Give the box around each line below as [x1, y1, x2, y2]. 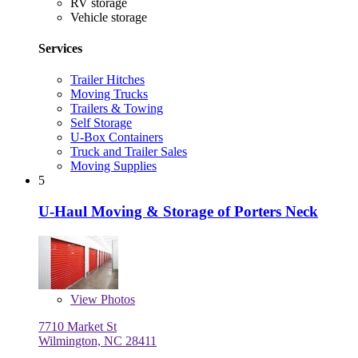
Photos [97, 292, 135, 306]
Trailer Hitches [70, 73, 145, 87]
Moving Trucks [70, 87, 148, 101]
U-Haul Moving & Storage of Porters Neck [38, 202, 318, 220]
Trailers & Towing [70, 101, 163, 116]
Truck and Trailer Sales [70, 145, 187, 159]
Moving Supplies [70, 159, 157, 173]
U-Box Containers [70, 130, 163, 145]
